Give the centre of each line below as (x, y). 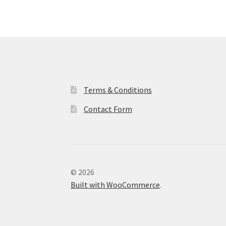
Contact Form (108, 109)
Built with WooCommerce (116, 185)
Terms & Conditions (118, 90)
